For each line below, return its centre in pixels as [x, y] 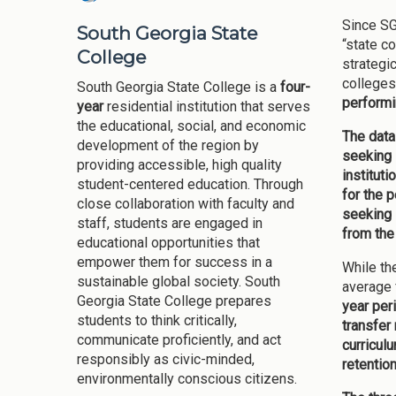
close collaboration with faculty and [186, 204]
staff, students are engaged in [170, 224]
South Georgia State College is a [179, 88]
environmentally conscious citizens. [187, 379]
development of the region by [168, 146]
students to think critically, [157, 321]
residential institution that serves [207, 107]
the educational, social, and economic [191, 126]
